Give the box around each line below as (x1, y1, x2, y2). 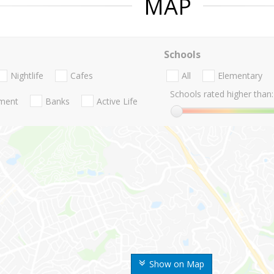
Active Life (97, 95, 138, 107)
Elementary (217, 70, 262, 82)
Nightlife (10, 70, 43, 82)
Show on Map (149, 258, 204, 270)
